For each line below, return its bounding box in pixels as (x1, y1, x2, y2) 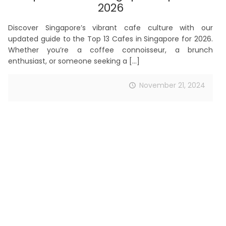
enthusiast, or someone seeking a (8, 56, 127, 67)
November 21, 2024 (139, 80, 205, 91)
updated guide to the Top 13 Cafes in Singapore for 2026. (8, 34, 213, 44)
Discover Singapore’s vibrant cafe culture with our (8, 23, 213, 33)
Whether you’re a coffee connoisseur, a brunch (8, 45, 213, 55)
